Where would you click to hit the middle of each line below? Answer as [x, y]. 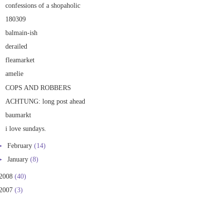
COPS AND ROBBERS [38, 87]
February [21, 145]
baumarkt [18, 115]
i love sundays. [26, 128]
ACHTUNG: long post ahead [45, 101]
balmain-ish [22, 33]
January [19, 159]
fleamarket [20, 60]
